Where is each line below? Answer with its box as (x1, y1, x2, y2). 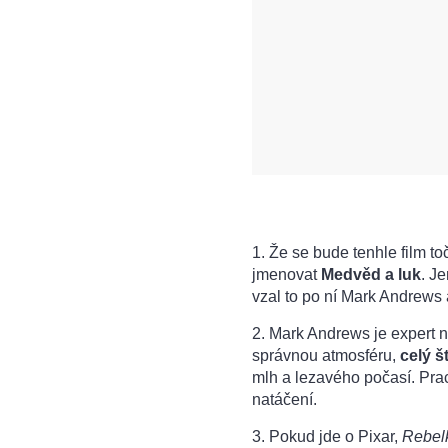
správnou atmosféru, (252, 346, 400, 364)
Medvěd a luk (321, 265, 421, 283)
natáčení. (252, 390, 317, 408)
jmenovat (252, 265, 321, 283)
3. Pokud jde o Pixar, (252, 427, 402, 445)
